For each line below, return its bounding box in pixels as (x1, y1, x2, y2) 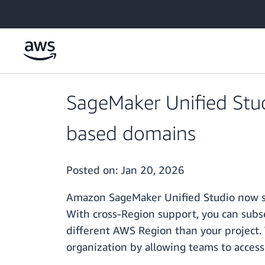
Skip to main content (5, 7, 83, 17)
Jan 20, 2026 (121, 163, 185, 177)
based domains (66, 121, 196, 145)
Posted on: (66, 163, 121, 177)
